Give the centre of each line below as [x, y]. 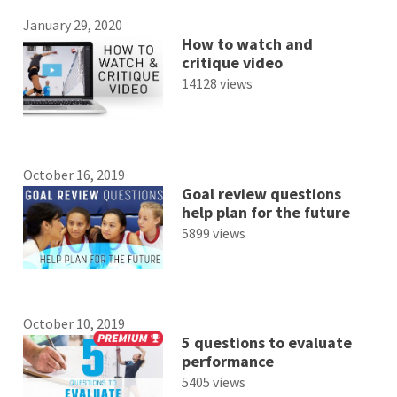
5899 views [213, 233]
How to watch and [247, 44]
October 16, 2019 [74, 174]
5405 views [213, 381]
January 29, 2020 [73, 25]
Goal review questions [261, 193]
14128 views [217, 84]
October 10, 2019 [74, 323]
